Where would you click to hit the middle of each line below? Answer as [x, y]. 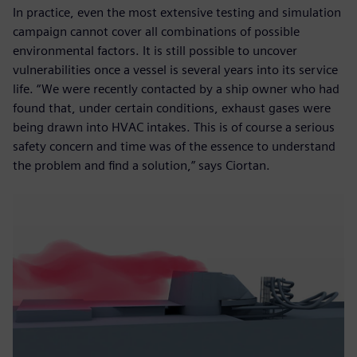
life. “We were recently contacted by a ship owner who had [176, 89]
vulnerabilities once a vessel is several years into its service [175, 70]
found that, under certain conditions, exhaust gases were [172, 108]
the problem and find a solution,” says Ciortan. [141, 166]
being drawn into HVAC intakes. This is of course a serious [174, 127]
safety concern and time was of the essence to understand [174, 147]
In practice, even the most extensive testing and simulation [177, 13]
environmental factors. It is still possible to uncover [155, 51]
